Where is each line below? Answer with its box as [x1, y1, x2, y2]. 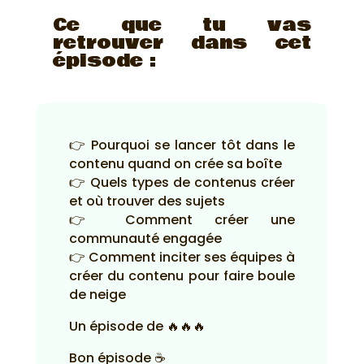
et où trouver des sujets [68, 192, 225, 210]
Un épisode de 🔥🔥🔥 [68, 317, 206, 336]
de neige [68, 285, 126, 304]
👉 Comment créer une [68, 210, 296, 229]
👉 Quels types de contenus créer [68, 173, 296, 192]
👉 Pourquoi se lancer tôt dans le [68, 136, 296, 154]
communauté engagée [68, 229, 222, 248]
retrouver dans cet [52, 29, 312, 57]
